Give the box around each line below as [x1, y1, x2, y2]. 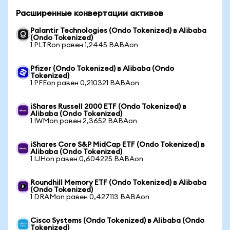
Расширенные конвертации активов [16, 9, 163, 17]
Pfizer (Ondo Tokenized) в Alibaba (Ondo [30, 65, 174, 72]
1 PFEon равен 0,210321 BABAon [30, 80, 139, 87]
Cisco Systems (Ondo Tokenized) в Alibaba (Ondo [30, 217, 204, 224]
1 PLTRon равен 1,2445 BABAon [30, 42, 138, 49]
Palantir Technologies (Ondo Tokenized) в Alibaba [30, 27, 206, 34]
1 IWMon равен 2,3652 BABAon [30, 118, 137, 125]
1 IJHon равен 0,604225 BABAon [30, 156, 143, 163]
